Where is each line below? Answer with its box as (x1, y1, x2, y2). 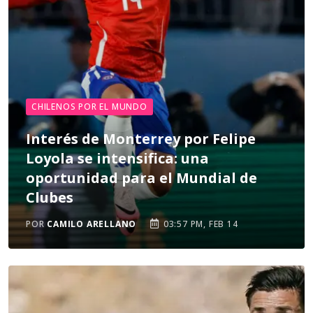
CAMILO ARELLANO (47, 218, 137, 230)
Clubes (26, 188, 73, 207)
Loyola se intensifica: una (26, 149, 209, 168)
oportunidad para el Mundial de (26, 168, 257, 187)
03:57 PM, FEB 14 (161, 218, 238, 230)
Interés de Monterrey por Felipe (26, 129, 256, 148)
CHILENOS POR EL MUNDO (31, 101, 147, 112)
